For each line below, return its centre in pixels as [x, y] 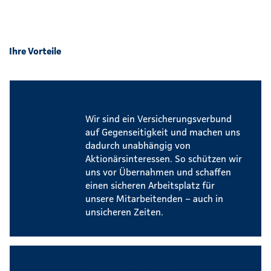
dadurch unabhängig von [138, 145]
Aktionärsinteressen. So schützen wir [164, 158]
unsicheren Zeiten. [124, 211]
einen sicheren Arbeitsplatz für [150, 185]
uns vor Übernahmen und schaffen [158, 171]
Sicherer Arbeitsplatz [129, 105]
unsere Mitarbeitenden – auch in [154, 198]
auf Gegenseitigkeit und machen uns [163, 132]
